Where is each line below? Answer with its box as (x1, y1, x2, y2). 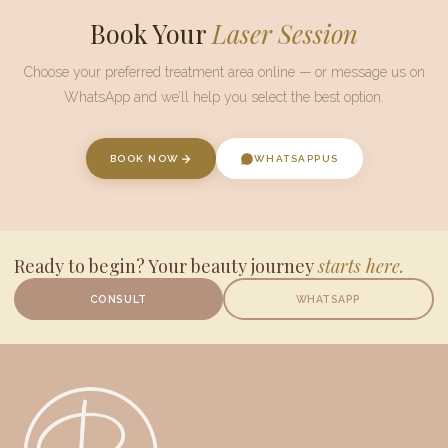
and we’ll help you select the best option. (130, 89, 384, 105)
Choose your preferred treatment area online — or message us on (23, 64, 425, 80)
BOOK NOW (109, 153, 180, 164)
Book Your (90, 16, 212, 50)
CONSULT (89, 292, 147, 305)
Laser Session (212, 16, 358, 50)
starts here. (318, 254, 404, 278)
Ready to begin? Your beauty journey (14, 254, 318, 278)
